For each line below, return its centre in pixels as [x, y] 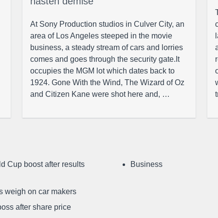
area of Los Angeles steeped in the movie [101, 36]
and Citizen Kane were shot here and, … [100, 94]
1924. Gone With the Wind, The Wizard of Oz [107, 82]
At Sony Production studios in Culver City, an [107, 24]
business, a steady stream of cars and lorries [107, 47]
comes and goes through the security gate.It [105, 59]
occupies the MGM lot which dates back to [102, 71]
